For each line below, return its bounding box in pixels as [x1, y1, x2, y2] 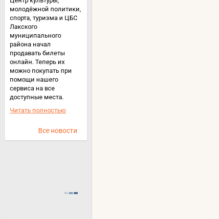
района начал [10, 40, 51, 48]
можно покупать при [10, 66, 72, 74]
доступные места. [10, 93, 64, 101]
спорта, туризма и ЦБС [10, 14, 77, 22]
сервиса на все [10, 84, 55, 92]
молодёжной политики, [10, 5, 81, 13]
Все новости [38, 126, 77, 134]
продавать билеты [10, 49, 65, 57]
